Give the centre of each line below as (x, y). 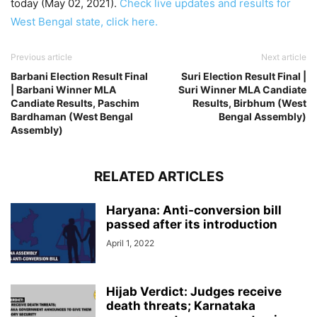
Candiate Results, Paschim (75, 103)
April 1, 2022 (130, 243)
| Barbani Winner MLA (63, 90)
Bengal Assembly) (263, 117)
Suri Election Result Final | (244, 76)
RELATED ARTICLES (158, 177)
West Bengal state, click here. (84, 22)
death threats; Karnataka (181, 306)
